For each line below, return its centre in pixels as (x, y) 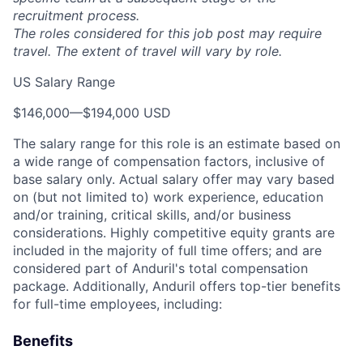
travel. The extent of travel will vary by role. (147, 51)
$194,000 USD (127, 113)
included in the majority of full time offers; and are (167, 250)
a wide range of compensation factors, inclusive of (169, 161)
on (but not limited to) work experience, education (168, 197)
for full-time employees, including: (117, 304)
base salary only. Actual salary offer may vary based (174, 179)
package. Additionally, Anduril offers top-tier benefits (177, 286)
